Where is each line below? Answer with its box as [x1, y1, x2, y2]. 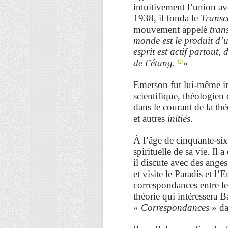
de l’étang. [133, 57, 175, 68]
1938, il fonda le [133, 12, 201, 23]
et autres [133, 112, 167, 124]
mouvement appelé [133, 23, 210, 35]
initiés [167, 112, 190, 124]
